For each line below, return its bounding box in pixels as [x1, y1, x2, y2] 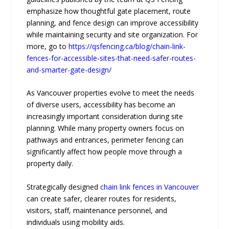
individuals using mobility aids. [27, 217, 125, 227]
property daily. [27, 158, 74, 169]
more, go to [27, 41, 69, 51]
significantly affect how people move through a [27, 147, 182, 157]
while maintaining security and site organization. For [27, 30, 198, 39]
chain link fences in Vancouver [100, 181, 199, 192]
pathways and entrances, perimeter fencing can [27, 135, 184, 145]
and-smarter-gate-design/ [27, 65, 112, 75]
